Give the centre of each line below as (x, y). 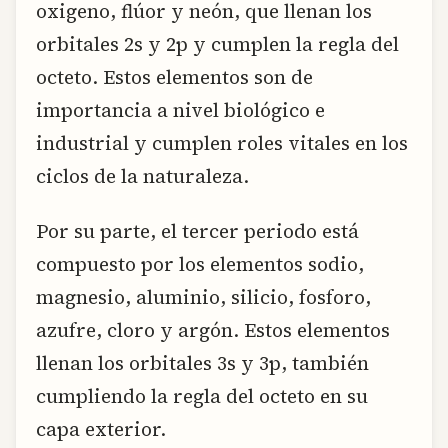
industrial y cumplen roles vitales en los (222, 142)
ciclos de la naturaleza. (142, 175)
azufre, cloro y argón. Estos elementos (213, 330)
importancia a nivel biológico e (180, 109)
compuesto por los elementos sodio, (200, 264)
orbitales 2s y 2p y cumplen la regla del (217, 43)
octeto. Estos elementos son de (174, 76)
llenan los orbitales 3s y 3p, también (202, 363)
